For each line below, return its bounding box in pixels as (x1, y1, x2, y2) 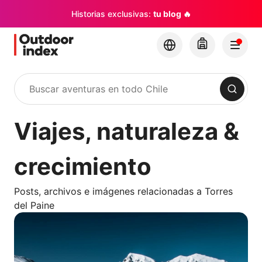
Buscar (22, 89, 30, 101)
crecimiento (14, 152, 151, 181)
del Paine (14, 199, 54, 211)
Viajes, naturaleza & (14, 117, 239, 146)
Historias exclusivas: (71, 9, 153, 19)
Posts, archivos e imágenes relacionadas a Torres (14, 185, 233, 197)
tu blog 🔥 (153, 9, 191, 19)
